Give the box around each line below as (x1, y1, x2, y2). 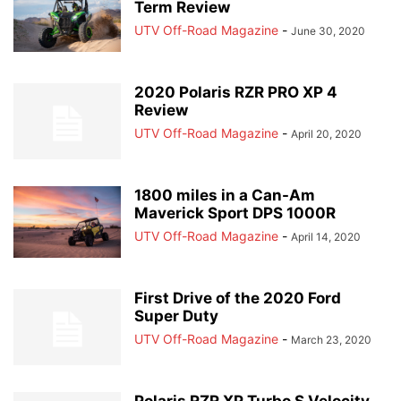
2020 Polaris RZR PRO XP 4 (134, 83, 337, 101)
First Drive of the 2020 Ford (134, 289, 341, 307)
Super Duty (134, 307, 218, 325)
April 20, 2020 (291, 127, 362, 141)
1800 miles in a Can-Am (134, 186, 315, 204)
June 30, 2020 (291, 24, 365, 38)
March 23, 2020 (291, 333, 371, 346)
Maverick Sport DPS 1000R (134, 204, 336, 222)
